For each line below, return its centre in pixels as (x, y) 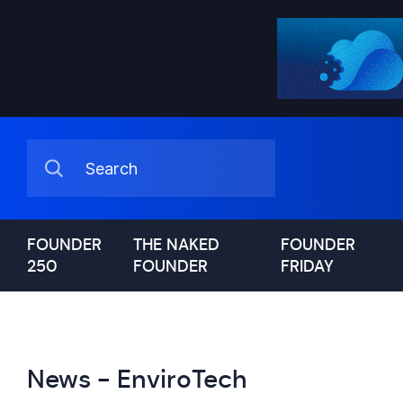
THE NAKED (177, 245)
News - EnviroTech (137, 379)
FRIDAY (307, 266)
